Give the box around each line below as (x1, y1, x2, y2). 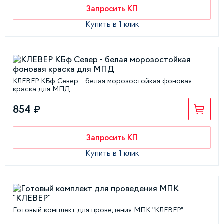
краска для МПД (13, 85, 70, 92)
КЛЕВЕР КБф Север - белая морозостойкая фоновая (13, 77, 192, 84)
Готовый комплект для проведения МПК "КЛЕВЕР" (13, 206, 183, 213)
